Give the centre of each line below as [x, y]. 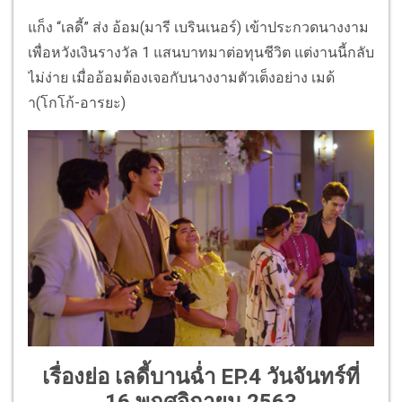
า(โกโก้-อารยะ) [77, 102]
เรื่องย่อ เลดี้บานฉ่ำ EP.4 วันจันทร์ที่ [201, 376]
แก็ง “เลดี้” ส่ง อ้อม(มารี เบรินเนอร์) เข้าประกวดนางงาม [198, 27]
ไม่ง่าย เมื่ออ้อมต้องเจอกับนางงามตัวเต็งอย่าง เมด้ [181, 77]
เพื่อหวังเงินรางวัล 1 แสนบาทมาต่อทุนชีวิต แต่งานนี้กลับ [201, 52]
